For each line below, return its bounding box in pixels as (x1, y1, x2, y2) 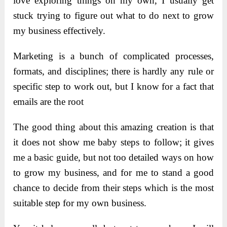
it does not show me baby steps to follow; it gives (13, 137, 214, 148)
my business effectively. (13, 25, 106, 36)
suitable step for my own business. (13, 198, 147, 209)
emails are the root (13, 96, 84, 107)
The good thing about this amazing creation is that (13, 122, 214, 133)
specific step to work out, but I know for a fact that (13, 81, 214, 92)
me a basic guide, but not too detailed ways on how (13, 152, 214, 163)
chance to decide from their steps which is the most (13, 182, 214, 194)
